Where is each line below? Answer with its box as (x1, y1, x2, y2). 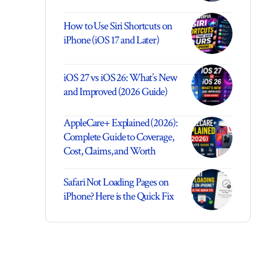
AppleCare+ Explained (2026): (63, 115, 177, 130)
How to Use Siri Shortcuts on (63, 18, 172, 33)
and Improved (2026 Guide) (63, 84, 167, 99)
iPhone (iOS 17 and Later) (63, 32, 159, 48)
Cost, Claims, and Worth (63, 143, 156, 159)
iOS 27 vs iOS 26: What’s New (63, 70, 177, 85)
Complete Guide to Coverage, (63, 129, 174, 144)
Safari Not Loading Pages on (63, 174, 168, 190)
